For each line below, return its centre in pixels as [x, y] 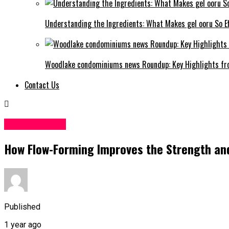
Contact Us [42, 85]
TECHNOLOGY [35, 124]
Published [22, 207]
